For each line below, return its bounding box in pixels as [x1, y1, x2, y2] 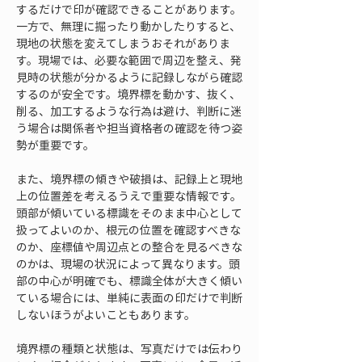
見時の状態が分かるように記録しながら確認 [16, 69, 242, 85]
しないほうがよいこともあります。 [16, 306, 196, 322]
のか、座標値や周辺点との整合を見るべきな [16, 238, 242, 255]
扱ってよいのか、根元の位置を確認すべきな [16, 221, 241, 238]
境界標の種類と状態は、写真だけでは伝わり [16, 340, 242, 356]
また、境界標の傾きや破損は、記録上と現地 [16, 170, 242, 187]
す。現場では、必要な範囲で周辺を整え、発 [16, 52, 242, 68]
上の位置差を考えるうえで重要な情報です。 [16, 187, 242, 204]
